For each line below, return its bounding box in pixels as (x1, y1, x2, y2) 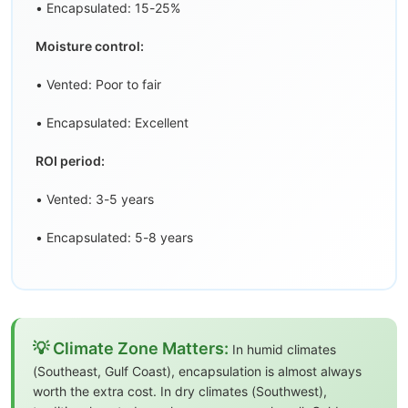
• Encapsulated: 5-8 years (36, 229, 193, 246)
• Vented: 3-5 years (36, 191, 154, 208)
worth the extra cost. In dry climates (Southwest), (33, 383, 327, 400)
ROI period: (36, 153, 105, 169)
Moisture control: (36, 38, 144, 55)
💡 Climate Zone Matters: (33, 339, 229, 359)
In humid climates (229, 342, 336, 358)
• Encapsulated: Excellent (36, 115, 189, 131)
